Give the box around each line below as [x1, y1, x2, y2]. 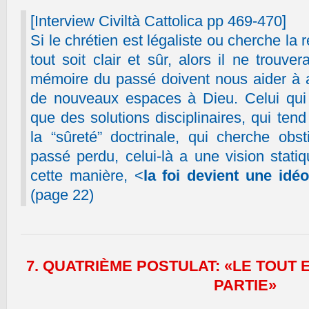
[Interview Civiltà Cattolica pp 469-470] [30, 12, 286, 30]
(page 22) [30, 186, 94, 203]
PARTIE [213, 277, 268, 294]
